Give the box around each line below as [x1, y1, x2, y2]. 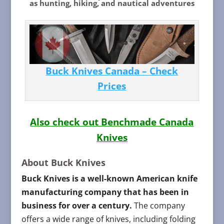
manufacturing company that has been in [21, 186, 189, 198]
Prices [97, 79, 126, 92]
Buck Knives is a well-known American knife [21, 173, 197, 184]
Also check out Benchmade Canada [30, 115, 194, 128]
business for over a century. [21, 200, 132, 211]
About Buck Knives [21, 156, 105, 169]
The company [131, 200, 185, 211]
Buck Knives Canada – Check [45, 64, 178, 77]
